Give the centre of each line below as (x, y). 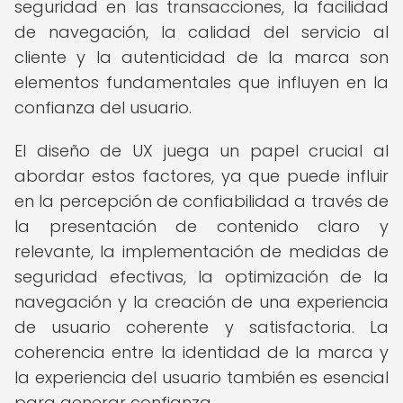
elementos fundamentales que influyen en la (201, 82)
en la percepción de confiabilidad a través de (201, 201)
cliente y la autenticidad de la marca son (201, 57)
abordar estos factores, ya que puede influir (201, 176)
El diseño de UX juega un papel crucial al (201, 151)
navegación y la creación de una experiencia (201, 302)
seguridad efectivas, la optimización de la (201, 277)
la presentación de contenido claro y (201, 226)
